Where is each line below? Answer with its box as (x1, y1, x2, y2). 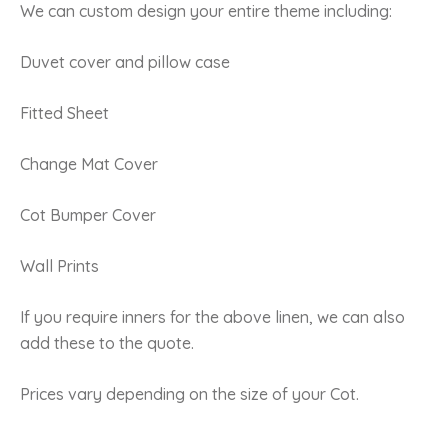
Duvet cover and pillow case (20, 51, 230, 72)
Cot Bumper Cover (20, 204, 156, 225)
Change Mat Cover (20, 153, 158, 174)
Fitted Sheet (20, 102, 109, 123)
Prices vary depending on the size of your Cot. (20, 383, 359, 404)
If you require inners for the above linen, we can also (20, 306, 405, 327)
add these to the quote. (20, 332, 194, 353)
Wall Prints (20, 255, 99, 276)
